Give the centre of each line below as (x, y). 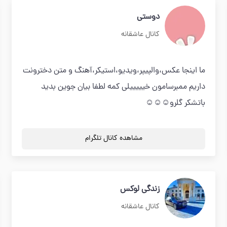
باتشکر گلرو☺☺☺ (175, 103)
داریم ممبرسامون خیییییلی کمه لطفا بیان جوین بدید (123, 87)
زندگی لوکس (140, 190)
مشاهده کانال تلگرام (113, 139)
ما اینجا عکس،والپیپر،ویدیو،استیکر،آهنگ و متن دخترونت (114, 71)
